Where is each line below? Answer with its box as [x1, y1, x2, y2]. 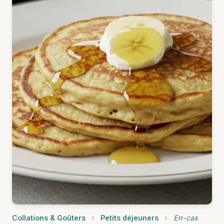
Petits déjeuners [100, 213, 158, 222]
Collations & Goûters [12, 213, 85, 222]
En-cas [173, 213, 198, 222]
